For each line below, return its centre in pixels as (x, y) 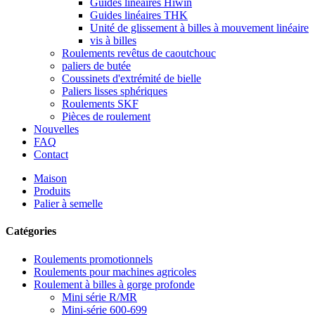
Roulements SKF (100, 104)
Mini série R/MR (99, 297)
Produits (52, 191)
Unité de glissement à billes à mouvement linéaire (199, 28)
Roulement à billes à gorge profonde (114, 284)
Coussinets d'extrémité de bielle (131, 78)
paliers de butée (96, 66)
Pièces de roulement (106, 116)
